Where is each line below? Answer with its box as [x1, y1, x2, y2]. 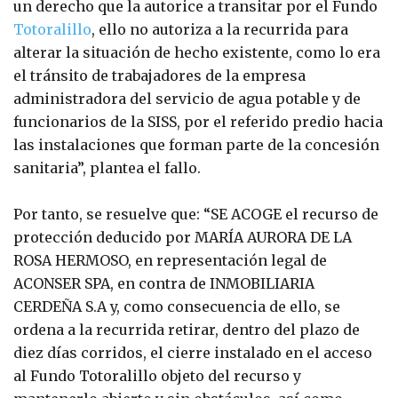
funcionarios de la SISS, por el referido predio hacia [13, 112, 383, 131]
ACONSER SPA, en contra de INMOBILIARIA [13, 274, 314, 292]
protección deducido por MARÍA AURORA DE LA [13, 227, 352, 246]
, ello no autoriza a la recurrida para [92, 20, 348, 38]
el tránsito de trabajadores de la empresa [13, 66, 306, 84]
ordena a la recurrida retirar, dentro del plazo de [13, 320, 360, 338]
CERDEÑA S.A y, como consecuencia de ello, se [13, 297, 340, 315]
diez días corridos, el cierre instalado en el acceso [13, 343, 372, 362]
